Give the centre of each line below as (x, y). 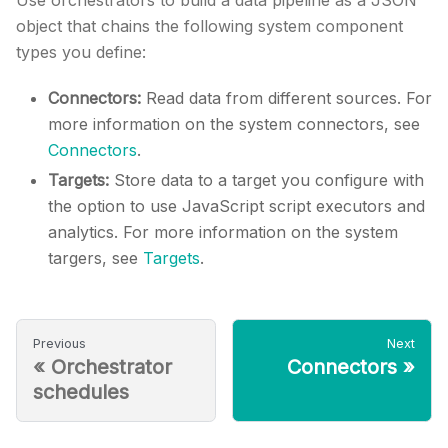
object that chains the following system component (209, 26)
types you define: (81, 52)
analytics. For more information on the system (223, 232)
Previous (59, 343)
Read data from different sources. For (286, 98)
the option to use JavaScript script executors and (236, 206)
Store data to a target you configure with (266, 180)
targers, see (95, 258)
